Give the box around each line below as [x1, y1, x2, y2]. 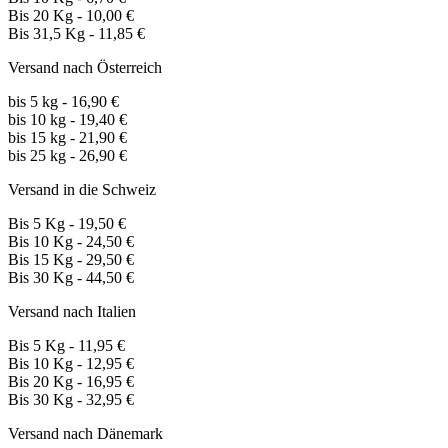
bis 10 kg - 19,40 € [8, 111, 127, 129]
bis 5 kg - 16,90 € [8, 93, 119, 111]
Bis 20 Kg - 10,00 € [8, 7, 134, 25]
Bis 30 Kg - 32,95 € [8, 391, 134, 409]
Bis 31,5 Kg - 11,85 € [8, 25, 145, 43]
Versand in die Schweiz [8, 181, 156, 199]
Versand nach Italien [8, 303, 136, 321]
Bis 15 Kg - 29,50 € [8, 251, 134, 269]
